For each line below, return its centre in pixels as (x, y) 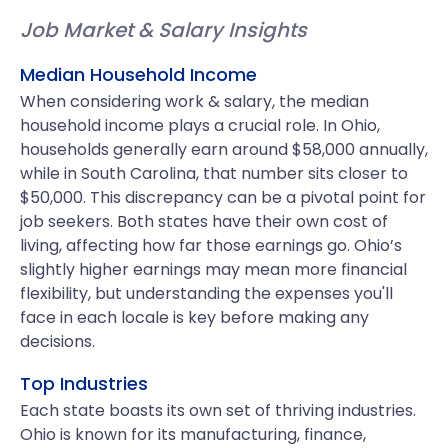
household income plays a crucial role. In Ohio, (200, 125)
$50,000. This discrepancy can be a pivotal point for (223, 197)
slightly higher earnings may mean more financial (213, 269)
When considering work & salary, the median (194, 101)
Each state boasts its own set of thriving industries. (218, 410)
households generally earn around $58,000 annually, (224, 149)
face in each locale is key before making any (194, 317)
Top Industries (84, 383)
